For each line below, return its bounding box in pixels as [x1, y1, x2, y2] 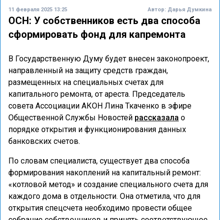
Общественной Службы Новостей [8, 113, 135, 122]
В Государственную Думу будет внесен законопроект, [8, 54, 209, 63]
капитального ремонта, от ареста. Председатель [8, 89, 185, 99]
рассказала [135, 113, 179, 122]
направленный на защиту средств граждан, [8, 66, 168, 75]
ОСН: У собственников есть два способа [8, 15, 200, 27]
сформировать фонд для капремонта [8, 28, 186, 40]
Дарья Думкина [167, 6, 212, 13]
